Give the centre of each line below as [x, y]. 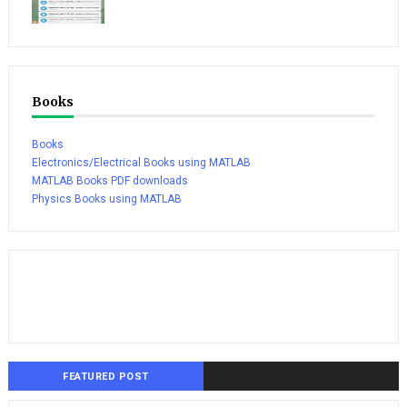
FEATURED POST [106, 376]
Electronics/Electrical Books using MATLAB [141, 162]
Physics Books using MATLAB [106, 199]
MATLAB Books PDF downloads [109, 180]
